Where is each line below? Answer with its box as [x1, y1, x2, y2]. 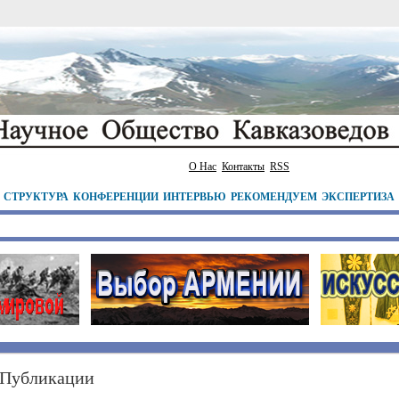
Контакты [222, 160, 265, 173]
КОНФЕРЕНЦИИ [73, 189, 159, 204]
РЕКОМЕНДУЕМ [231, 189, 317, 204]
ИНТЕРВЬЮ [163, 189, 226, 204]
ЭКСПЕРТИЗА [322, 189, 395, 204]
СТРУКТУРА [4, 189, 69, 204]
